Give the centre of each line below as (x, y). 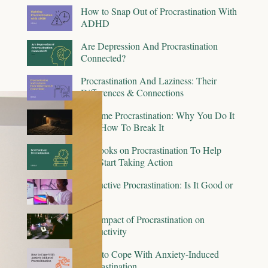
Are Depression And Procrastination (149, 45)
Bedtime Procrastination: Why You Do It (158, 115)
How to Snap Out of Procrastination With (159, 11)
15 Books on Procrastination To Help (151, 150)
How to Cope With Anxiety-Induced (150, 254)
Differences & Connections (132, 92)
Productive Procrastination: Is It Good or (157, 184)
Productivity (104, 231)
